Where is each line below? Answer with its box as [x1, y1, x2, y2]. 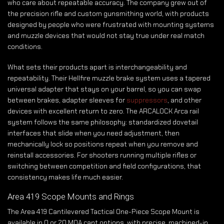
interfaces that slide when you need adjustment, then [7, 128, 179, 137]
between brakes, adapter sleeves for [7, 95, 126, 104]
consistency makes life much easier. [7, 172, 123, 181]
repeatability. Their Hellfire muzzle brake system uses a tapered [7, 73, 210, 82]
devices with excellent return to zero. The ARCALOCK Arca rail [7, 106, 199, 115]
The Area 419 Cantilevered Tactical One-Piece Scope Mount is [7, 207, 199, 216]
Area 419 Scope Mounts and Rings [7, 191, 134, 201]
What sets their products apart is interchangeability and [7, 62, 187, 71]
